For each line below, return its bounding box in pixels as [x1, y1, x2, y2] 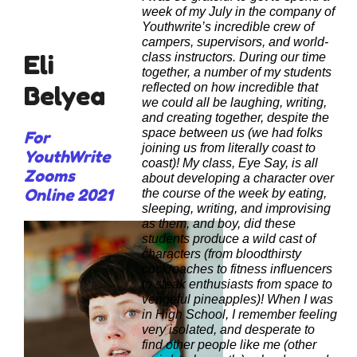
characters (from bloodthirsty [142, 247, 301, 261]
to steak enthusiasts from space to [142, 277, 332, 292]
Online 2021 [24, 186, 112, 206]
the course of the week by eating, [142, 186, 327, 201]
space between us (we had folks [142, 126, 323, 140]
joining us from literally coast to [142, 141, 316, 155]
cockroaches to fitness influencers [142, 262, 332, 277]
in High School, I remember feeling [142, 308, 337, 322]
